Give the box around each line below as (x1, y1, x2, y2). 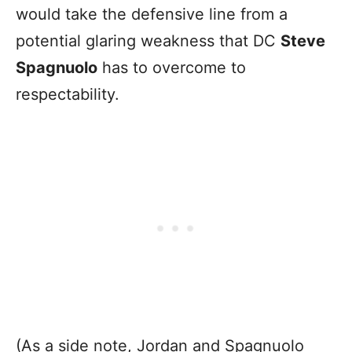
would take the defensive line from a (16, 5, 288, 24)
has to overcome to (97, 58, 246, 78)
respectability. (16, 85, 119, 104)
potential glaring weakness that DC (16, 31, 280, 51)
